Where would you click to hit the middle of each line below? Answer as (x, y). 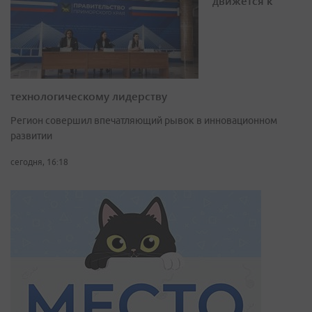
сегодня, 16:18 (39, 162)
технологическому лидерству (89, 96)
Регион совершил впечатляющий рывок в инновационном (144, 121)
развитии (31, 136)
